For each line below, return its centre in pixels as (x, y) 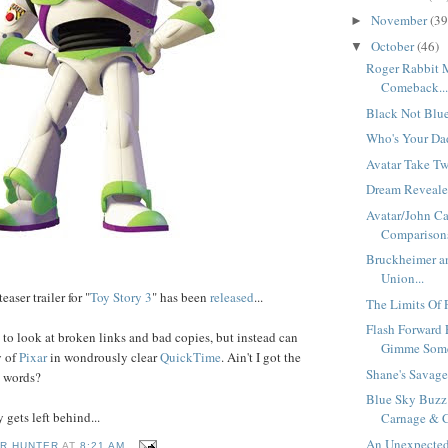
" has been (181, 296)
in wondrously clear (103, 356)
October (393, 45)
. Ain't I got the (261, 356)
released (232, 296)
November (400, 20)
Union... (403, 278)
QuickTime (190, 356)
